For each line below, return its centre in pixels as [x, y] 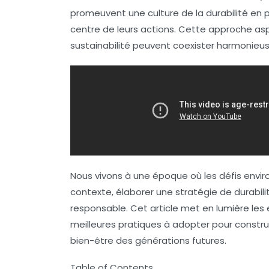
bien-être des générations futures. [148, 240]
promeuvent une [109, 13]
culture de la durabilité [198, 13]
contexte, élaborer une [123, 192]
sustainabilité [100, 45]
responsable [98, 208]
